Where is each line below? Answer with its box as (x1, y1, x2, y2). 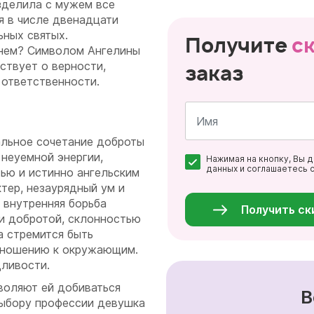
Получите (185, 32, 292, 59)
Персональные (206, 175, 272, 185)
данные (206, 184, 240, 195)
